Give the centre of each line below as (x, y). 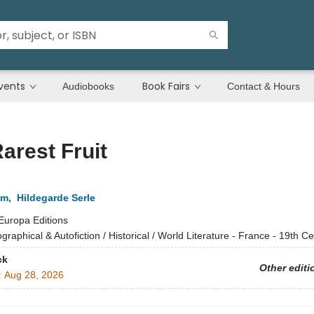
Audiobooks (88, 86)
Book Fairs (166, 86)
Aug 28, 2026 (34, 275)
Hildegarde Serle (56, 198)
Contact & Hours (264, 86)
